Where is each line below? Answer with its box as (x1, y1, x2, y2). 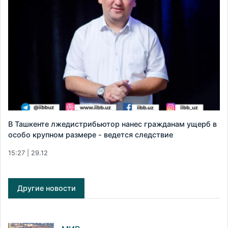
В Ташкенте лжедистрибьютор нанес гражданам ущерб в (8, 120, 217, 129)
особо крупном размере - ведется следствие (8, 130, 173, 139)
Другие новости (17, 184, 76, 193)
